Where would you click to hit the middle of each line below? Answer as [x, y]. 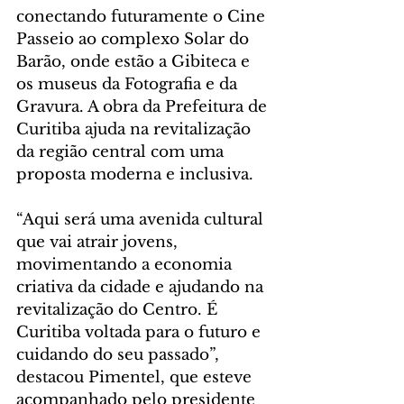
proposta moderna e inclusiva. [137, 174]
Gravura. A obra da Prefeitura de [144, 106]
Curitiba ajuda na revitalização [136, 129]
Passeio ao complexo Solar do [135, 39]
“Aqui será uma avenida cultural [142, 219]
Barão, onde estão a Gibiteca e [135, 61]
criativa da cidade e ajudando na [142, 287]
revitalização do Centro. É [119, 309]
